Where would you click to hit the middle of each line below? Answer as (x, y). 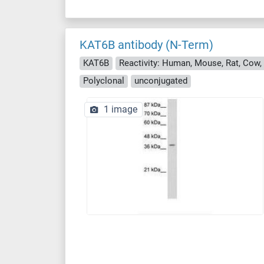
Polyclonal (104, 81)
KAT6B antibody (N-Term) (146, 45)
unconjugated (161, 81)
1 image (121, 109)
